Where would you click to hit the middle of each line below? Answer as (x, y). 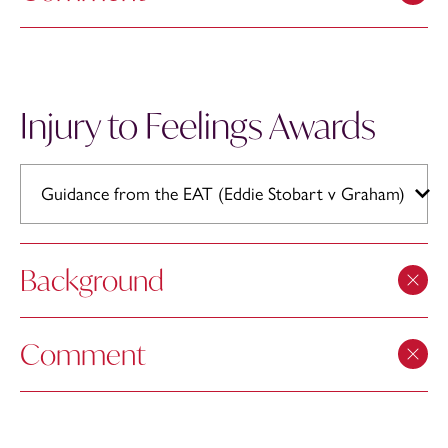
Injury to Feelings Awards (198, 125)
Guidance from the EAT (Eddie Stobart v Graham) (223, 193)
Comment (83, 354)
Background (92, 280)
